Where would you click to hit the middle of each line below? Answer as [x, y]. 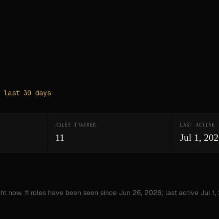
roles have [47, 193]
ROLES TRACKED [76, 125]
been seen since [91, 193]
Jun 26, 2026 [140, 193]
